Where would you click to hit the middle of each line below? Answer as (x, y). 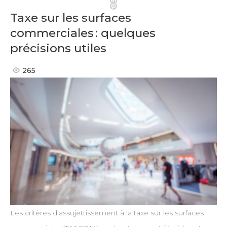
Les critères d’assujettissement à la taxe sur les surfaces (107, 213)
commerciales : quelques (83, 33)
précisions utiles (58, 48)
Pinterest (133, 6)
